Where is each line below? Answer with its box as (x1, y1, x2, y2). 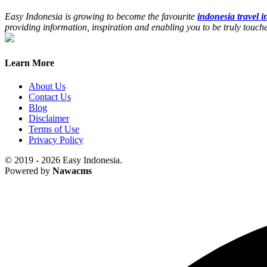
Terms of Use (29, 124, 79, 135)
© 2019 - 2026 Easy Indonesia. (5, 155, 122, 166)
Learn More (5, 57, 54, 68)
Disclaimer (29, 113, 69, 124)
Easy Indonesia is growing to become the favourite (5, 11, 197, 21)
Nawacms (52, 166, 92, 176)
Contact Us (29, 92, 71, 103)
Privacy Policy (29, 135, 83, 145)
